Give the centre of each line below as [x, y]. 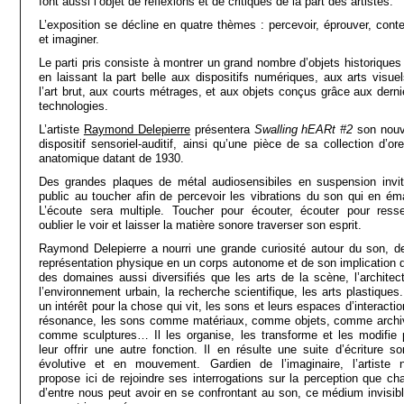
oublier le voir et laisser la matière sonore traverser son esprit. [200, 225]
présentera [222, 129]
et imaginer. [69, 39]
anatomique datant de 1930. [111, 158]
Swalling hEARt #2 [303, 129]
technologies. [73, 106]
